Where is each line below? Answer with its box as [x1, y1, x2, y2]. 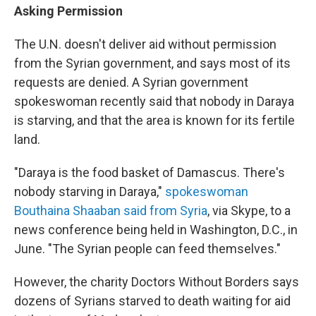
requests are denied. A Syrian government [14, 75, 248, 90]
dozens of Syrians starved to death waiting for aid [14, 293, 291, 309]
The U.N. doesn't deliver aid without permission [14, 37, 276, 52]
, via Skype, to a [207, 203, 291, 219]
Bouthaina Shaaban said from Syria [14, 203, 207, 219]
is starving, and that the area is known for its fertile [14, 113, 295, 128]
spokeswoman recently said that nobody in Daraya [14, 94, 294, 109]
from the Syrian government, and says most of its [14, 56, 291, 71]
